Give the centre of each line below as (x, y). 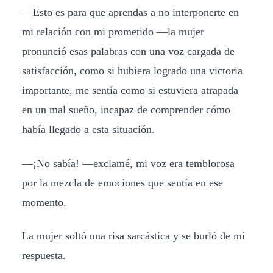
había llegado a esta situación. (88, 129)
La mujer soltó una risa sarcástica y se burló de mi (133, 236)
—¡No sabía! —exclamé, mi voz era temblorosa (128, 163)
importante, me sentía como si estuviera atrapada (130, 90)
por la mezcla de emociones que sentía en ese (122, 183)
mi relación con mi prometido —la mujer (113, 31)
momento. (44, 202)
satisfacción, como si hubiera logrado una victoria (132, 70)
